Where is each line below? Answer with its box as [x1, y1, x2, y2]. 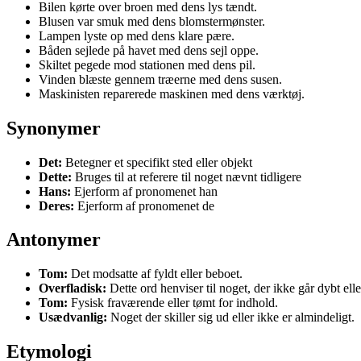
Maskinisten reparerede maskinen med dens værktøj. [39, 86, 305, 101]
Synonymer [6, 117, 101, 139]
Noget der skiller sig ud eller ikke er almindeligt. [107, 310, 355, 325]
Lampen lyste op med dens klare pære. [39, 28, 234, 43]
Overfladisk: [39, 281, 106, 296]
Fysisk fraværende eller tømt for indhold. [68, 296, 278, 310]
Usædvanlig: [39, 310, 107, 325]
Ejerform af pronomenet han [71, 184, 218, 198]
